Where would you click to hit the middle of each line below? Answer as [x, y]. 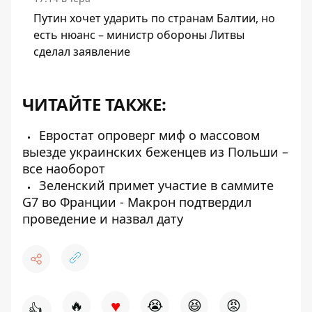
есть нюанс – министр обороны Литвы [139, 35]
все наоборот [64, 169]
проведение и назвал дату [103, 219]
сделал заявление [82, 52]
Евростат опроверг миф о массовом [148, 135]
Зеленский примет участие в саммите [155, 185]
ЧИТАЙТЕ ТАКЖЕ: [94, 104]
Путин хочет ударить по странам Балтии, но [154, 18]
